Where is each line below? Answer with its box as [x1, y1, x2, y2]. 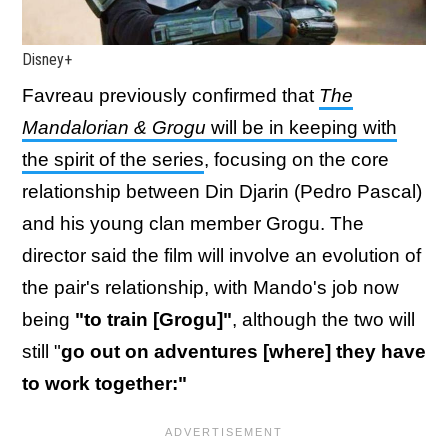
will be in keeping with [206, 116, 397, 138]
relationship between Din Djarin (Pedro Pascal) [22, 180, 422, 202]
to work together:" [22, 372, 187, 394]
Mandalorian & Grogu [22, 116, 206, 138]
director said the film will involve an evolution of [22, 244, 421, 266]
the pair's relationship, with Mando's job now [22, 276, 399, 298]
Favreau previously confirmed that [22, 84, 319, 106]
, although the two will [232, 308, 415, 330]
